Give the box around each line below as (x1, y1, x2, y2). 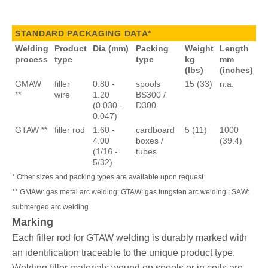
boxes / (135, 135, 163, 145)
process (14, 54, 48, 64)
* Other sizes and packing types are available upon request (11, 172, 203, 181)
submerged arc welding (11, 202, 89, 211)
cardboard (135, 124, 175, 135)
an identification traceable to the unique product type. (11, 247, 235, 258)
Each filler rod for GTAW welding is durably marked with (11, 232, 247, 243)
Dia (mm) (92, 43, 129, 53)
